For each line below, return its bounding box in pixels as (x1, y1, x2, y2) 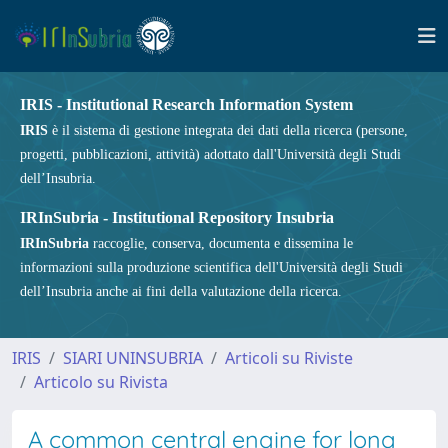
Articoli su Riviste (225, 347, 353, 369)
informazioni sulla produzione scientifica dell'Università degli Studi (20, 260, 403, 275)
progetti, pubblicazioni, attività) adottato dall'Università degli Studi (20, 147, 401, 162)
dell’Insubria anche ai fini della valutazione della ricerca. (20, 284, 342, 299)
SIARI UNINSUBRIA (63, 347, 203, 369)
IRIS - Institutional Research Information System (20, 96, 353, 113)
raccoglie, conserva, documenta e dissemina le (89, 236, 353, 251)
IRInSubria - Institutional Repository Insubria (20, 209, 334, 226)
